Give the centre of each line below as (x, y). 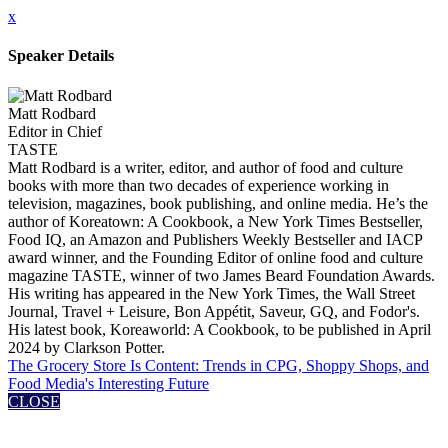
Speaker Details (61, 56)
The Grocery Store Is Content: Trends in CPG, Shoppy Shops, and (218, 365)
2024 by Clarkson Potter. (86, 347)
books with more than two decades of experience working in (198, 185)
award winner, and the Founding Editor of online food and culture (215, 257)
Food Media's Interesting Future (108, 383)
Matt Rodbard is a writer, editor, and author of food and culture (205, 167)
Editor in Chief (55, 131)
